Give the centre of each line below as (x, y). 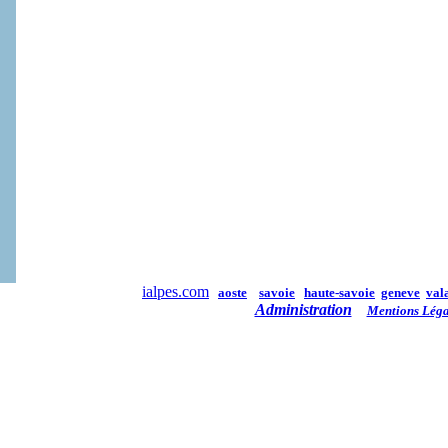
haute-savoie (339, 292)
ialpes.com (175, 291)
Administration (303, 309)
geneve (400, 292)
